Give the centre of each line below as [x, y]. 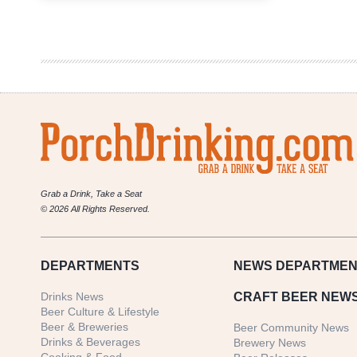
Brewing [128, 17]
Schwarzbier [136, 92]
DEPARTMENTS [90, 266]
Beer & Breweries [84, 327]
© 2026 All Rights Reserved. [95, 209]
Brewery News [270, 343]
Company [130, 32]
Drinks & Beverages [90, 342]
